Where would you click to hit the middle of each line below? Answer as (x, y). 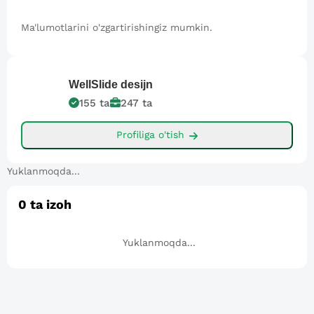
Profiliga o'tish (150, 135)
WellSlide (93, 84)
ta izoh (49, 204)
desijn (137, 84)
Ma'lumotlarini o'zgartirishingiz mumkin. (117, 27)
